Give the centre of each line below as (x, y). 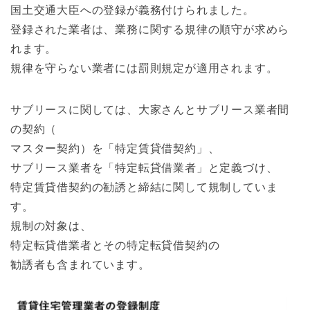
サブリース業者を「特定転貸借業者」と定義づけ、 (144, 167)
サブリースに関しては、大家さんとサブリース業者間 (150, 109)
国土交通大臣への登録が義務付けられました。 (133, 10)
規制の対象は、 (51, 226)
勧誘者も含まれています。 (80, 264)
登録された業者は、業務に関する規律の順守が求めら (150, 29)
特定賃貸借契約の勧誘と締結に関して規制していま (144, 187)
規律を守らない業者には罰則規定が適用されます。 (144, 68)
